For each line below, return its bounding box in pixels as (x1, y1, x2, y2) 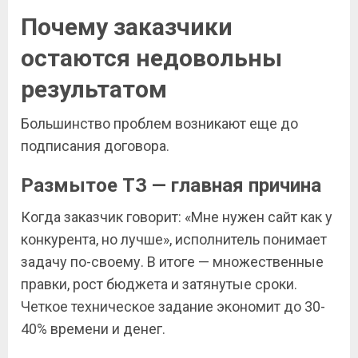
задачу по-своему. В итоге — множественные (21, 253, 324, 270)
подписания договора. (21, 137, 169, 154)
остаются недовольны (21, 44, 282, 72)
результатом (21, 75, 167, 103)
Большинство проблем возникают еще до (21, 115, 298, 132)
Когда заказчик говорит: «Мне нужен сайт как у (21, 209, 332, 225)
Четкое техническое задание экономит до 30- (21, 298, 325, 315)
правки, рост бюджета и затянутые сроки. (21, 276, 297, 292)
